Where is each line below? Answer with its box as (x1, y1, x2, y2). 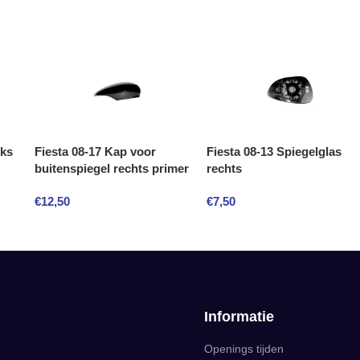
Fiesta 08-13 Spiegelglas (207, 145, 342, 158)
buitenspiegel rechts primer (35, 162, 189, 175)
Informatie (204, 309, 274, 325)
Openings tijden (204, 342, 284, 355)
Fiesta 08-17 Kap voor (35, 145, 156, 158)
